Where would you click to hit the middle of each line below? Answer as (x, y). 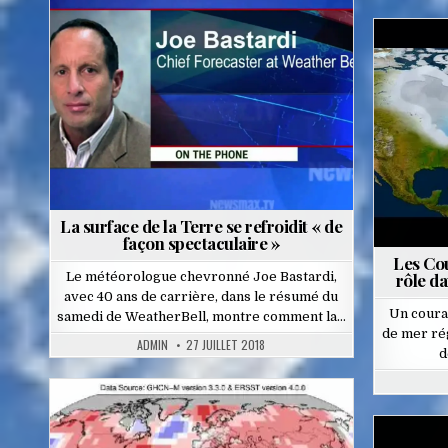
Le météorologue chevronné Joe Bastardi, (201, 276)
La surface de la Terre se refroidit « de (201, 225)
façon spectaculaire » (201, 242)
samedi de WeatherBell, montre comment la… (201, 316)
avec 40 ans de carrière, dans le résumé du (201, 296)
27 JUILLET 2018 (226, 344)
